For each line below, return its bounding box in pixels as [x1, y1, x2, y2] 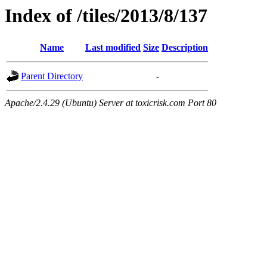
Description [162, 42, 208, 53]
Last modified [85, 42, 141, 53]
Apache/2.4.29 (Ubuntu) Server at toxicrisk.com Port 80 [5, 98, 216, 108]
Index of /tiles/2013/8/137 [5, 5, 207, 26]
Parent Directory [21, 71, 83, 82]
